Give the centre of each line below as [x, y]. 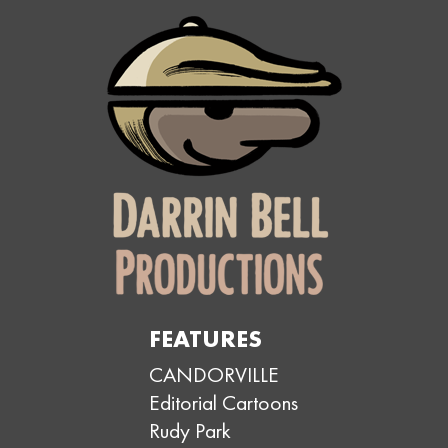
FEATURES [205, 338]
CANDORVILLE [214, 374]
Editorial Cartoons [223, 402]
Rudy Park [190, 430]
